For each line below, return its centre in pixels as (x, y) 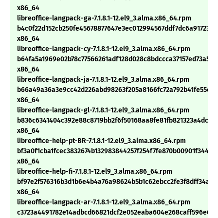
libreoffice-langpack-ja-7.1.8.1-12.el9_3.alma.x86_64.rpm (103, 80)
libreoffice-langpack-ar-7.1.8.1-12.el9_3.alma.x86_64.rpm (104, 202)
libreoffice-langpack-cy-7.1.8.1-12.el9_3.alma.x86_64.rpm (104, 49)
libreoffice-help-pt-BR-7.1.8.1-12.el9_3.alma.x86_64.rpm (101, 141)
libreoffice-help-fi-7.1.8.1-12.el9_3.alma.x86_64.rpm (95, 172)
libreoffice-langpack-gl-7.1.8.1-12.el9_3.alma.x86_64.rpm (103, 110)
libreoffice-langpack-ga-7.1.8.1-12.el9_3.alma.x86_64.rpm (104, 18)
